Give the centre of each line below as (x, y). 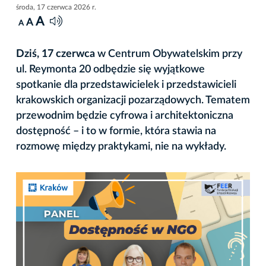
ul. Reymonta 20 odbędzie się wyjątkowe (110, 69)
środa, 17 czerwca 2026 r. (56, 7)
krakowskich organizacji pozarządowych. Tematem (133, 100)
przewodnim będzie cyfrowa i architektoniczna (125, 115)
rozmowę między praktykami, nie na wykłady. (121, 146)
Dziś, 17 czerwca (57, 54)
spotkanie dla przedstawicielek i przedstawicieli (126, 85)
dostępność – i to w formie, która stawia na (116, 131)
